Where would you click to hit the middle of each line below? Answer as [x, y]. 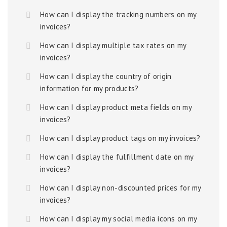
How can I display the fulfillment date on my [117, 157]
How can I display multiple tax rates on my [113, 45]
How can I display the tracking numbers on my [118, 14]
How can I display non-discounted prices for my [121, 188]
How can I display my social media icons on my [119, 219]
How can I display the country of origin [106, 76]
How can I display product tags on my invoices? [120, 138]
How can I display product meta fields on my [116, 107]
